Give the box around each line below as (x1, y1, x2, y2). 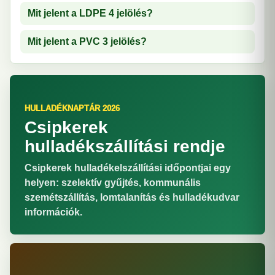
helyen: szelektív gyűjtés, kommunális (25, 177, 201, 188)
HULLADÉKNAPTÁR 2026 (25, 104, 120, 113)
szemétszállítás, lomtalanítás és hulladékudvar (25, 192, 239, 203)
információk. (25, 207, 82, 217)
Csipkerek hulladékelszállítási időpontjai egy (25, 163, 231, 173)
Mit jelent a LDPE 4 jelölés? (28, 8, 153, 18)
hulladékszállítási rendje (25, 137, 225, 156)
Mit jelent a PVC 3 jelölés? (28, 36, 147, 47)
